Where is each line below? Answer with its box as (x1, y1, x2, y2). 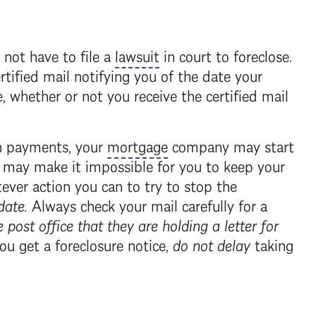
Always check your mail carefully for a (27, 191, 267, 217)
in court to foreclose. (159, 42, 292, 67)
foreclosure (54, 231, 123, 256)
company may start (167, 132, 294, 157)
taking (250, 231, 293, 256)
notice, (123, 231, 173, 256)
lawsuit (114, 42, 159, 67)
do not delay (172, 231, 250, 256)
